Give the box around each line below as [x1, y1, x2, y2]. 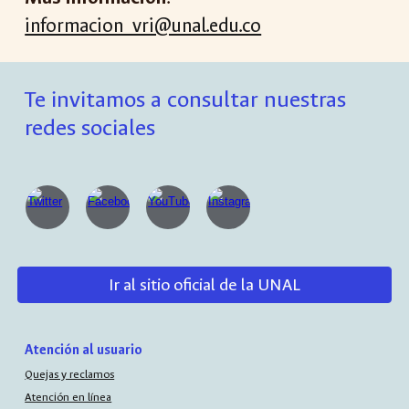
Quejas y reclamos [25, 367, 115, 383]
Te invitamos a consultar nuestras [25, 85, 347, 114]
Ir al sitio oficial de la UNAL [109, 274, 300, 296]
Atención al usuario [25, 341, 143, 359]
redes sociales [25, 113, 156, 142]
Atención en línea [25, 389, 112, 404]
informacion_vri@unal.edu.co [25, 14, 262, 38]
